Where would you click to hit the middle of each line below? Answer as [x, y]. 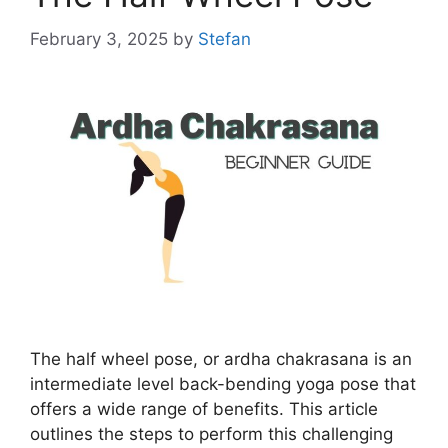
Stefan [224, 38]
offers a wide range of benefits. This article [204, 408]
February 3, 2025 [99, 38]
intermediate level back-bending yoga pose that [223, 383]
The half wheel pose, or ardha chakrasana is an [221, 358]
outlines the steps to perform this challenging [211, 433]
